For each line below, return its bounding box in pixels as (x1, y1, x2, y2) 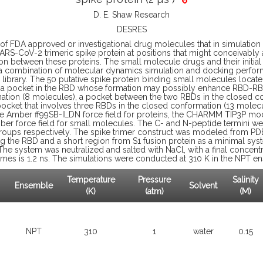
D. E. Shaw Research (93, 10, 170, 19)
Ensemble (15, 181, 53, 190)
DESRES (116, 25, 147, 34)
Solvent (189, 181, 217, 190)
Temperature (66, 175, 115, 184)
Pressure (137, 175, 171, 184)
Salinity (232, 175, 259, 184)
